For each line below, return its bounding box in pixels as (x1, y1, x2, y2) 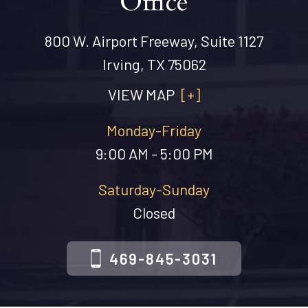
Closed (133, 203, 175, 221)
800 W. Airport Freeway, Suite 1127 (45, 32, 263, 49)
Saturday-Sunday (98, 180, 210, 198)
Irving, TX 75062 (102, 55, 206, 73)
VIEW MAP (108, 85, 177, 103)
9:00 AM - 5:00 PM (95, 144, 213, 162)
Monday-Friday (107, 121, 201, 139)
